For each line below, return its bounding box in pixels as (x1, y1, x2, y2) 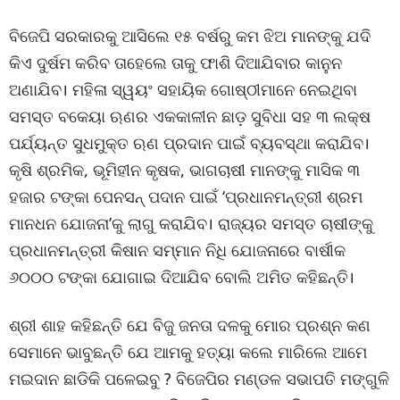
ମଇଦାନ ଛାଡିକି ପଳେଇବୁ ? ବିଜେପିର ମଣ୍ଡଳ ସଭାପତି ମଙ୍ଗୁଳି (9, 368, 389, 389)
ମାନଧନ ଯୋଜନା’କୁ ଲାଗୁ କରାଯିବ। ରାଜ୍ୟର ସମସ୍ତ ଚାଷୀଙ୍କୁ (9, 212, 373, 234)
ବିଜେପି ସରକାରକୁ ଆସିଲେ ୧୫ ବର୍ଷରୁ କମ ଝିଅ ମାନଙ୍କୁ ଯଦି (9, 25, 371, 46)
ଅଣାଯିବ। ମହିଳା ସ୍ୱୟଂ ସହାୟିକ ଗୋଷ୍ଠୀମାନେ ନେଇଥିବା (9, 79, 357, 100)
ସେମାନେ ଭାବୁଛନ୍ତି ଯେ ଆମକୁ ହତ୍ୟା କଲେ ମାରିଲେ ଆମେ (9, 341, 367, 362)
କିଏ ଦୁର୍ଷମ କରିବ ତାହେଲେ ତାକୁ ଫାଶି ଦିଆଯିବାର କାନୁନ (9, 52, 342, 73)
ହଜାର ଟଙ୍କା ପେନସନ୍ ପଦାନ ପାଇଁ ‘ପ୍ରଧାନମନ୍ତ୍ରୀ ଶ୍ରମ (9, 186, 362, 207)
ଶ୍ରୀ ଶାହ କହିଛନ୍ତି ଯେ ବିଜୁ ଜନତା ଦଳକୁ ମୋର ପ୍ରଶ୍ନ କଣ (9, 314, 371, 336)
